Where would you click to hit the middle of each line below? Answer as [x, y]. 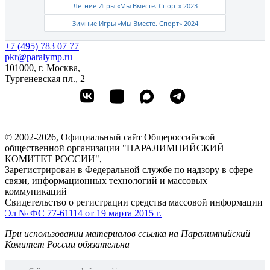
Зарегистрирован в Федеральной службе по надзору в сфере [129, 169]
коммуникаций [36, 191]
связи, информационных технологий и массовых [106, 180]
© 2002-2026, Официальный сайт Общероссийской [110, 137]
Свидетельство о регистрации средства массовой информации [134, 202]
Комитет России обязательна [67, 244]
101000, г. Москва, [42, 67]
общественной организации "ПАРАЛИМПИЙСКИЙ [115, 148]
